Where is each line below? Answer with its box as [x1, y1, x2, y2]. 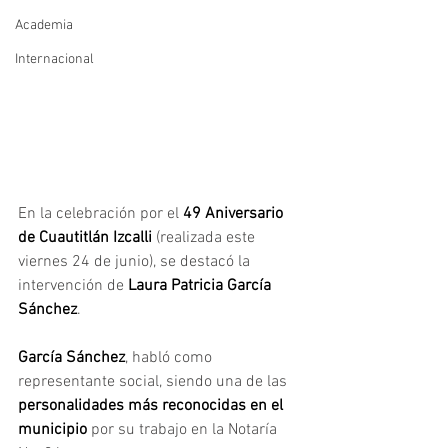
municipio [18, 419, 91, 440]
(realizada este [152, 227, 259, 248]
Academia [15, 17, 73, 34]
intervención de [18, 275, 128, 296]
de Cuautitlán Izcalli [18, 227, 152, 248]
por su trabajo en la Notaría [91, 419, 281, 440]
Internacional [15, 51, 94, 68]
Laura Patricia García [128, 275, 275, 296]
